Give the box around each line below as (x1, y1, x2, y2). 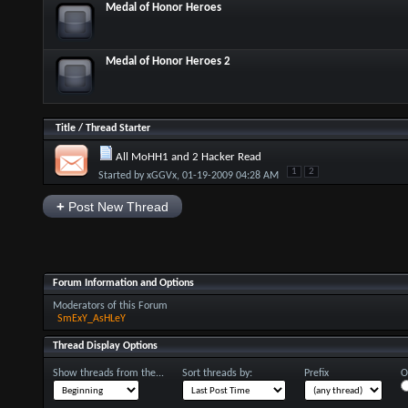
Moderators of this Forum (52, 300, 168, 311)
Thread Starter (85, 123, 150, 134)
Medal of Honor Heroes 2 (105, 56, 230, 67)
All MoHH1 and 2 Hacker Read (115, 151, 261, 163)
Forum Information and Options (52, 277, 194, 289)
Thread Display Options (52, 340, 158, 352)
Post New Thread (64, 199, 168, 214)
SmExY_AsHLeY (56, 312, 126, 324)
